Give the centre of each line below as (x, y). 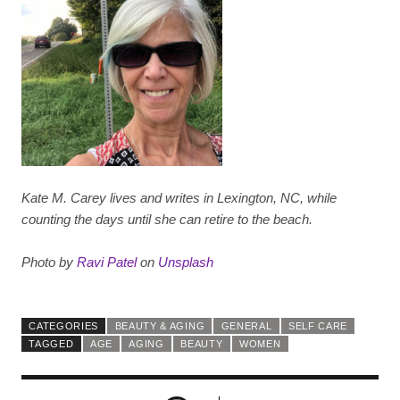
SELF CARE (318, 325)
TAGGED (51, 343)
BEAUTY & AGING (160, 325)
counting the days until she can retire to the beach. (167, 219)
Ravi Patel (107, 262)
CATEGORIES (64, 325)
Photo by (49, 262)
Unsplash (186, 262)
